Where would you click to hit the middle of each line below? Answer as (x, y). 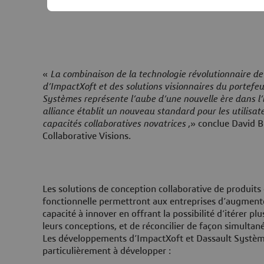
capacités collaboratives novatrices (114, 123)
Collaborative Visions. (87, 136)
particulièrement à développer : (107, 251)
